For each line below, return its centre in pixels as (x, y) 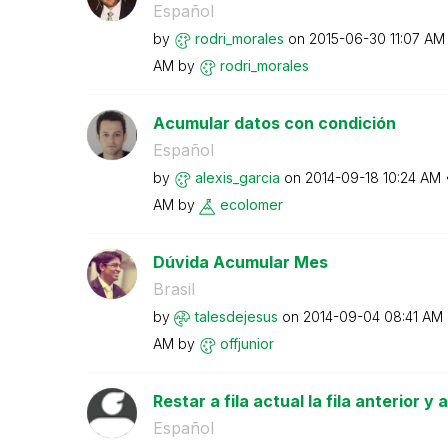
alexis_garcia (237, 177)
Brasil (173, 289)
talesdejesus (236, 316)
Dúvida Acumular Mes (240, 262)
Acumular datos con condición (274, 123)
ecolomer (251, 204)
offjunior (246, 343)
